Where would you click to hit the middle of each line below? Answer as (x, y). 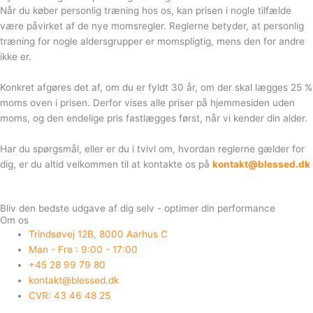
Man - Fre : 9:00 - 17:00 (83, 250)
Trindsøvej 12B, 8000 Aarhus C (99, 234)
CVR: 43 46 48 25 (70, 296)
